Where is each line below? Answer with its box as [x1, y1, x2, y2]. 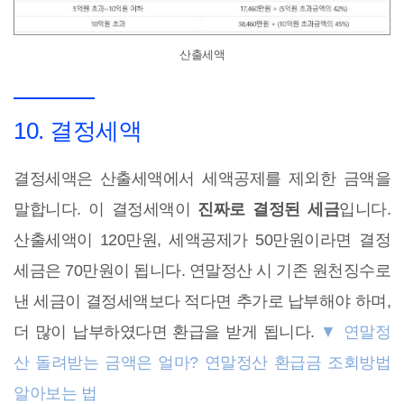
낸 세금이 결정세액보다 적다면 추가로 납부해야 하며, [14, 292, 390, 310]
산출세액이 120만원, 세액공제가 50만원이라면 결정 [14, 231, 390, 249]
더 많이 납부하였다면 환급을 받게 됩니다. [14, 323, 320, 341]
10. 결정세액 [14, 117, 142, 144]
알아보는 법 [14, 384, 96, 402]
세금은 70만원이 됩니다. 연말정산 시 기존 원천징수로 [14, 262, 390, 280]
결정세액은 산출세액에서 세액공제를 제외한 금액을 [14, 170, 390, 188]
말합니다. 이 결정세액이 [14, 200, 198, 218]
